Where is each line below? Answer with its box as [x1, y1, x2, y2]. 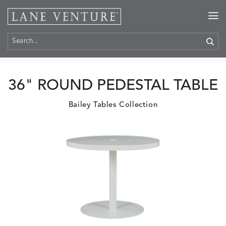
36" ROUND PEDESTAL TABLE [8, 78, 218, 93]
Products [41, 43, 72, 50]
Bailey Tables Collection [68, 101, 158, 109]
